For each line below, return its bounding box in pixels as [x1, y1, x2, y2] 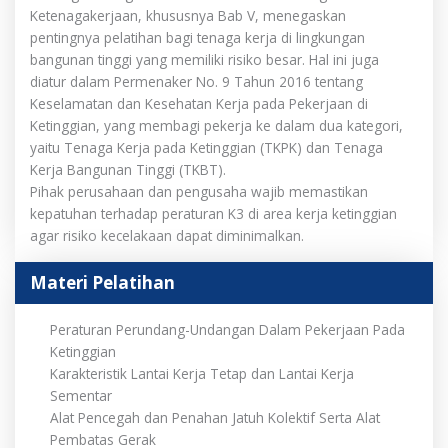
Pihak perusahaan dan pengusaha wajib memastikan [30, 181, 368, 201]
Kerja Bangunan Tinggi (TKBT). [30, 159, 226, 179]
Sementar [50, 385, 112, 405]
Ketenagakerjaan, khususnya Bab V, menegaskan [30, 5, 346, 25]
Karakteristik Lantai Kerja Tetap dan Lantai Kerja [50, 363, 354, 383]
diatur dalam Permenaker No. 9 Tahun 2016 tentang [30, 71, 363, 91]
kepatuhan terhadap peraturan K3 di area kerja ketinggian [30, 203, 397, 223]
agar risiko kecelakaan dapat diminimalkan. [30, 225, 304, 245]
